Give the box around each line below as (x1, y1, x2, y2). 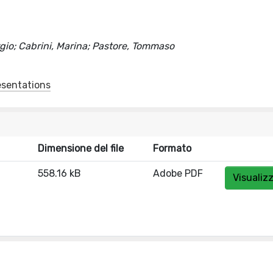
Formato (153, 143, 191, 154)
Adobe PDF (153, 168, 203, 179)
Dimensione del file (38, 143, 124, 154)
